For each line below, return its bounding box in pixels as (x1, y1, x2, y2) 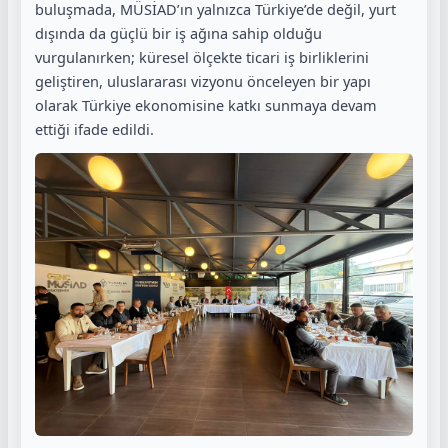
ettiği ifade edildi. (35, 118, 154, 139)
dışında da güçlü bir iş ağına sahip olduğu (35, 22, 322, 43)
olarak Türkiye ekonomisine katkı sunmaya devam (35, 94, 377, 115)
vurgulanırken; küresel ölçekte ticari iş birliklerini (35, 46, 369, 67)
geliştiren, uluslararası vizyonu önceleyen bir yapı (35, 70, 371, 91)
